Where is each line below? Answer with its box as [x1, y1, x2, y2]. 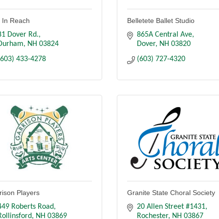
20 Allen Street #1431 [137, 203, 205, 211]
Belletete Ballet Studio [127, 17, 195, 25]
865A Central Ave [137, 31, 192, 39]
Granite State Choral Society [127, 189, 215, 197]
